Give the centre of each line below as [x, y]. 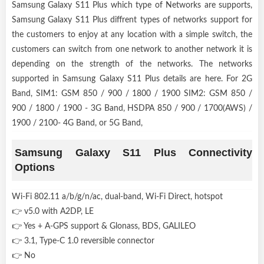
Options [35, 167]
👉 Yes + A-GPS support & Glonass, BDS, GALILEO [104, 226]
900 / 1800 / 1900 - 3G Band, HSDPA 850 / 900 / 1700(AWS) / [132, 108]
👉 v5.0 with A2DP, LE [53, 211]
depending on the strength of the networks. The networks [132, 64]
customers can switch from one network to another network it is [132, 49]
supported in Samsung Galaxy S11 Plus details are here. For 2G [132, 79]
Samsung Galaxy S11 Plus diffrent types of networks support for [132, 20]
